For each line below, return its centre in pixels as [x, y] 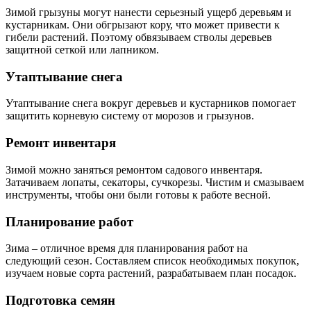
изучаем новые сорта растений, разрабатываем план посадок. [151, 274]
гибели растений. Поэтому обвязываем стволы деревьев [139, 37]
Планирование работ [69, 221]
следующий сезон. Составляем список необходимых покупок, [152, 261]
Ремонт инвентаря [61, 143]
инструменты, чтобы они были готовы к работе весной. [138, 194]
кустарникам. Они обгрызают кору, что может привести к [143, 25]
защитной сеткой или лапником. [82, 50]
